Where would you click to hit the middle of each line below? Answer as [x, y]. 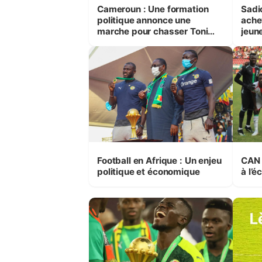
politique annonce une [144, 20]
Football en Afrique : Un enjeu [159, 160]
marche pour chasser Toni [153, 31]
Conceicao [120, 42]
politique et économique [149, 171]
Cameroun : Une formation [153, 9]
